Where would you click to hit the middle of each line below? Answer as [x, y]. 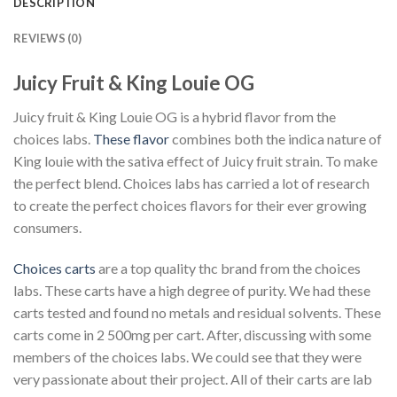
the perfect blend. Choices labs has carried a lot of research [191, 183]
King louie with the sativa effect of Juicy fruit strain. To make [195, 161]
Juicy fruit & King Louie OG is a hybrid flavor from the [175, 117]
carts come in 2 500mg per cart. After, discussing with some [192, 335]
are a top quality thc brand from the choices [228, 269]
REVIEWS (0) [47, 39]
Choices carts [54, 269]
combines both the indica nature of [276, 139]
